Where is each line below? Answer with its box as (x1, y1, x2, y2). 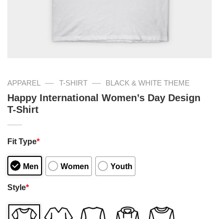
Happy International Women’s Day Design (7, 92, 200, 103)
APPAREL (7, 79, 41, 87)
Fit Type (7, 136, 37, 146)
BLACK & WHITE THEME (106, 79, 190, 87)
